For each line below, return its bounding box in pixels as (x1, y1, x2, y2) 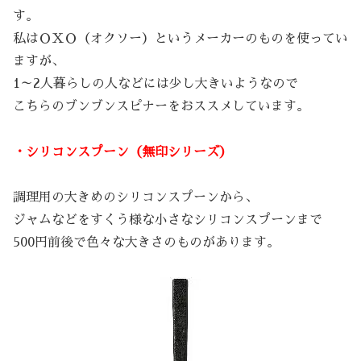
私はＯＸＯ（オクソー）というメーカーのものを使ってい (13, 31, 348, 45)
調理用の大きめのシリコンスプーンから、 (13, 191, 258, 205)
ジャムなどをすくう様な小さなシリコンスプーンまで (13, 214, 322, 227)
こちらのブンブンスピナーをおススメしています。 (13, 99, 309, 113)
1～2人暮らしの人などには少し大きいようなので (13, 77, 298, 90)
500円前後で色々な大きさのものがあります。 (13, 236, 280, 250)
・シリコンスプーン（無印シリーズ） (13, 145, 232, 159)
